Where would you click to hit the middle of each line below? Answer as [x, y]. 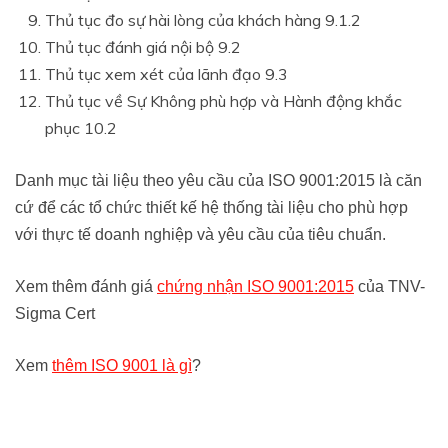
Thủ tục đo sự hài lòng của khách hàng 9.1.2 [203, 20]
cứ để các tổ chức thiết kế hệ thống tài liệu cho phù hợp [211, 208]
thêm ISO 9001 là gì [122, 366]
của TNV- [389, 287]
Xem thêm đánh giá [86, 287]
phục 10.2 [81, 128]
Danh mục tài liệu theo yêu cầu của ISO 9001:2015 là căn [218, 181]
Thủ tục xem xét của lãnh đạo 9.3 [166, 74]
